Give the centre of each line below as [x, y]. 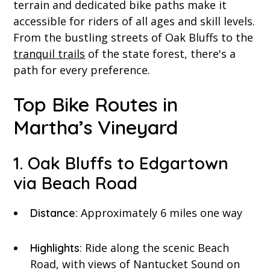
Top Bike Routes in [96, 105]
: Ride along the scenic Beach [155, 248]
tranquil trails [49, 54]
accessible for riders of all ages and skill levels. [134, 21]
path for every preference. [82, 70]
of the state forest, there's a [161, 54]
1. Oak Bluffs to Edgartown [121, 163]
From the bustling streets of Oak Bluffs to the [133, 38]
